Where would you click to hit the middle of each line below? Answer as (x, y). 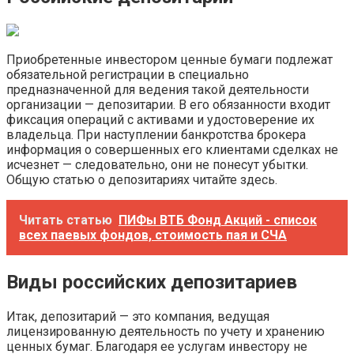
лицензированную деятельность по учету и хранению (166, 331)
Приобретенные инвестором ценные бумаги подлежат (169, 60)
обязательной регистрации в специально (128, 75)
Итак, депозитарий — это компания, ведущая (138, 316)
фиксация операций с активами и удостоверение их (160, 120)
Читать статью (66, 220)
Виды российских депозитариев (152, 282)
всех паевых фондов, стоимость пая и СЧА (153, 235)
